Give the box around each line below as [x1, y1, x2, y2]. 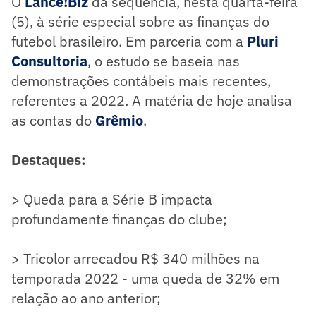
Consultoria [11, 51, 87, 71]
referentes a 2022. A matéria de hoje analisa [11, 90, 292, 110]
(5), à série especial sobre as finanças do [11, 11, 269, 31]
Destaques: [11, 150, 86, 169]
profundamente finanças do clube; [11, 209, 227, 229]
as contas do [11, 110, 95, 130]
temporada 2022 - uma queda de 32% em [11, 268, 279, 288]
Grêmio [95, 110, 143, 130]
